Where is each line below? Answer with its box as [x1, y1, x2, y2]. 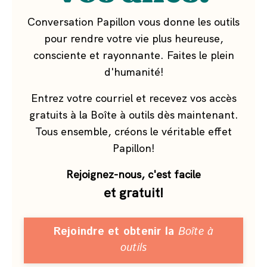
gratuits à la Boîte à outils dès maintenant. [29, 108, 238, 122]
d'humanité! [104, 65, 163, 79]
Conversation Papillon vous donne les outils [27, 15, 240, 29]
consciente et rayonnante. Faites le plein [33, 48, 234, 63]
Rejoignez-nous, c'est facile [66, 167, 201, 182]
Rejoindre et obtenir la [53, 224, 178, 240]
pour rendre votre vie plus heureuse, [44, 32, 223, 46]
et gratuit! [104, 184, 163, 202]
